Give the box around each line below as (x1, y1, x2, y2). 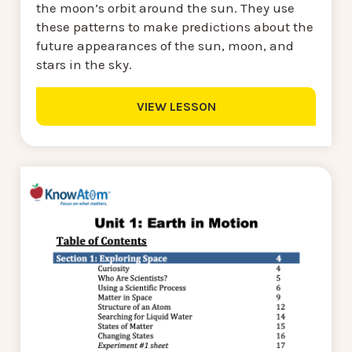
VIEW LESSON (136, 98, 216, 114)
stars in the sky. (36, 56, 132, 72)
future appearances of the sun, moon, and (36, 37, 294, 53)
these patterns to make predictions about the (36, 18, 313, 35)
